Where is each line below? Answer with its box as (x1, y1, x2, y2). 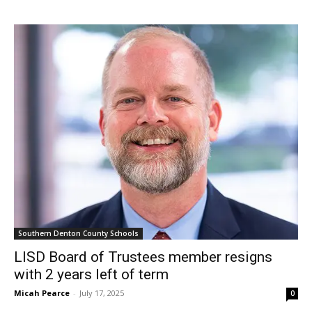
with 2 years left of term (14, 265, 169, 283)
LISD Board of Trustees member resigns (14, 248, 272, 265)
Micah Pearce (14, 287, 70, 298)
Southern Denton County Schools (18, 228, 139, 238)
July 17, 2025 (79, 287, 124, 298)
